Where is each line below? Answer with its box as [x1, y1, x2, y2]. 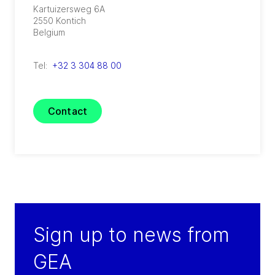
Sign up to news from [33, 223, 230, 247]
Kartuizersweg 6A [33, 4, 105, 15]
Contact [48, 105, 88, 118]
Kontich [56, 15, 86, 26]
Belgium [33, 27, 65, 38]
